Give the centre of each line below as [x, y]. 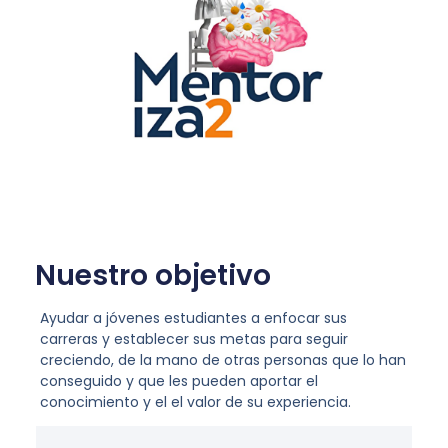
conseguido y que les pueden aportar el [178, 381]
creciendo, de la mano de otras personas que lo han [222, 360]
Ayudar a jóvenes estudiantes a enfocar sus [193, 318]
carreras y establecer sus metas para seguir [193, 339]
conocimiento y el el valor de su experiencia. [195, 402]
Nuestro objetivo [152, 275]
